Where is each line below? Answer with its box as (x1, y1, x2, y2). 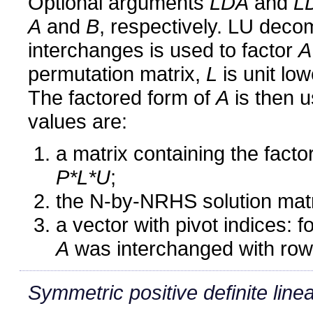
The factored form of (28, 85, 216, 109)
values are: (28, 109, 127, 133)
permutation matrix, (28, 61, 206, 85)
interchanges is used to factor (28, 38, 298, 61)
